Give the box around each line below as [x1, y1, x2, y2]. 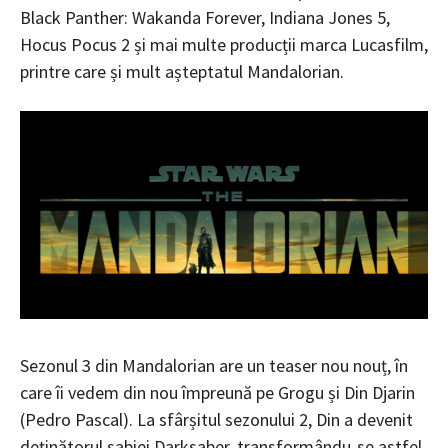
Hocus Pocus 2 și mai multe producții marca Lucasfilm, [20, 32, 428, 56]
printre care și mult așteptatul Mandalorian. [20, 59, 348, 83]
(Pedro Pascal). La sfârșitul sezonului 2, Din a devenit [20, 407, 413, 431]
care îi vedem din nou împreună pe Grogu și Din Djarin [20, 380, 415, 404]
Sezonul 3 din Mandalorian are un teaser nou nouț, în [20, 353, 408, 377]
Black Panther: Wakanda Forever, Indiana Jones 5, [20, 5, 390, 29]
